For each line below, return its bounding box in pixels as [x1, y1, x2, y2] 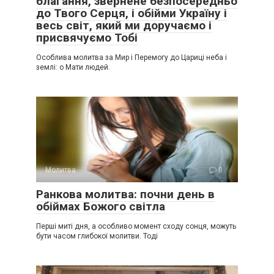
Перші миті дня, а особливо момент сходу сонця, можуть [36, 222, 236, 231]
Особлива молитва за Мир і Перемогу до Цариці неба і [36, 53, 227, 62]
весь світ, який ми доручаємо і [36, 18, 212, 33]
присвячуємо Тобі [36, 31, 138, 45]
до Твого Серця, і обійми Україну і [36, 6, 227, 21]
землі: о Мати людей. [36, 63, 110, 72]
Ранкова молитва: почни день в [36, 187, 215, 202]
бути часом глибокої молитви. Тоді [36, 232, 158, 241]
